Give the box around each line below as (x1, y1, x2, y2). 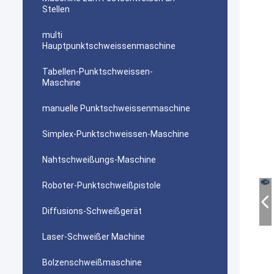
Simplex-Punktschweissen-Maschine (42, 129, 189, 139)
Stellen (42, 4, 70, 14)
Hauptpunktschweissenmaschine (42, 41, 176, 51)
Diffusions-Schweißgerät (42, 206, 142, 216)
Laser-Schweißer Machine (42, 232, 145, 242)
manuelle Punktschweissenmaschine (42, 103, 190, 113)
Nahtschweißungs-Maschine (42, 155, 156, 165)
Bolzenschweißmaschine (42, 257, 142, 267)
